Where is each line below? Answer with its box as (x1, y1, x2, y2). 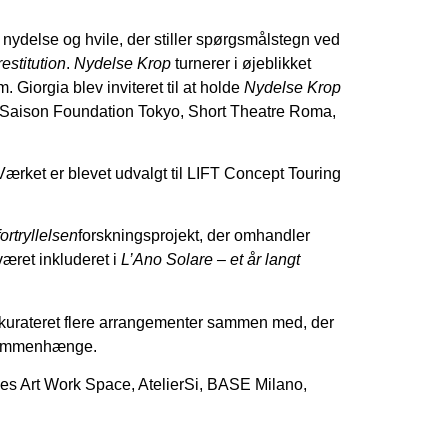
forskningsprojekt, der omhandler (78, 227, 310, 245)
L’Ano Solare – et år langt (121, 251, 300, 269)
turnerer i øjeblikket (171, 54, 311, 72)
